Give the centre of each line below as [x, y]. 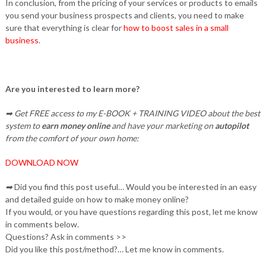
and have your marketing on [162, 125]
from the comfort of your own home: [72, 138]
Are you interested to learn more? [72, 88]
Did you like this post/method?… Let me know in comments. [114, 249]
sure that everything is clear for [64, 27]
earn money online [75, 125]
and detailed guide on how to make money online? [97, 199]
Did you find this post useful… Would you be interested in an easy [135, 186]
